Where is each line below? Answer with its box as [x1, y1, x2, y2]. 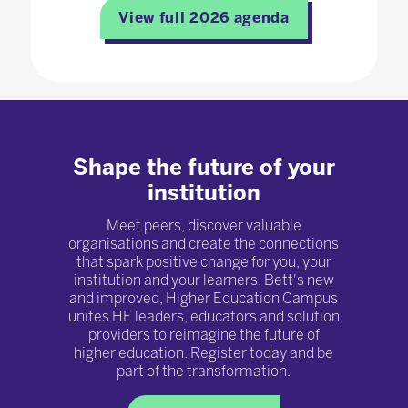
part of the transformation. [117, 362, 291, 381]
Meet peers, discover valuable [106, 217, 301, 235]
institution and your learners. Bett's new [73, 271, 334, 290]
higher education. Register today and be [74, 344, 334, 362]
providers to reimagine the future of [87, 326, 320, 344]
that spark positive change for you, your [76, 253, 331, 271]
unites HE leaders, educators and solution [67, 308, 340, 326]
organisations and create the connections [68, 235, 340, 253]
